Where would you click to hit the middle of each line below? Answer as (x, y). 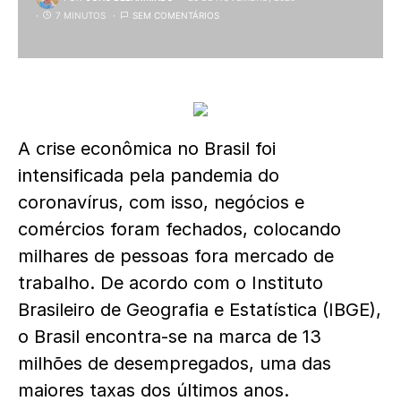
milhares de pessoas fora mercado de (176, 256)
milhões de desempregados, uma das (175, 363)
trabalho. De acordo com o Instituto (171, 283)
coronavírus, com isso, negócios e (161, 202)
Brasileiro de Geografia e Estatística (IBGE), (200, 310)
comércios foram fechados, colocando (179, 229)
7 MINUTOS (81, 15)
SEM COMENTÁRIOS (176, 15)
